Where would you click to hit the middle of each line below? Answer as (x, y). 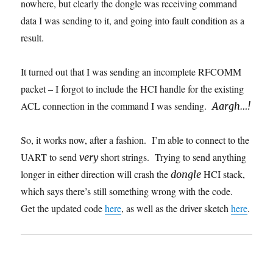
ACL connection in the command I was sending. (117, 105)
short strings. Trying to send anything (172, 157)
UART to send (50, 157)
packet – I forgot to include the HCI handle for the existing (133, 88)
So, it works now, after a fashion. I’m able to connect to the (135, 140)
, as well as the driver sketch (176, 208)
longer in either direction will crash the (96, 174)
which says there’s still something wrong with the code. (129, 191)
